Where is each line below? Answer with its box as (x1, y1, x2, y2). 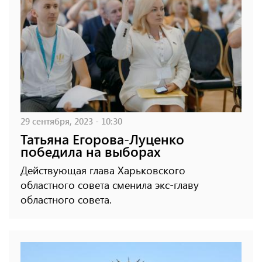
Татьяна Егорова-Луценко (20, 130, 184, 149)
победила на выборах (20, 142, 161, 161)
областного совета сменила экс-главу (20, 178, 199, 192)
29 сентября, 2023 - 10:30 (20, 115, 122, 127)
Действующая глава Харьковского (20, 163, 185, 178)
